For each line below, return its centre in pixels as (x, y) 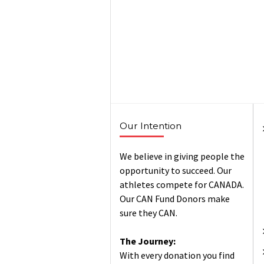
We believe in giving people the (182, 156)
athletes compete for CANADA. (182, 185)
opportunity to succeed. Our (176, 171)
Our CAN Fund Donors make (175, 199)
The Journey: (148, 241)
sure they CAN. (148, 213)
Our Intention (151, 126)
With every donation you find (177, 255)
